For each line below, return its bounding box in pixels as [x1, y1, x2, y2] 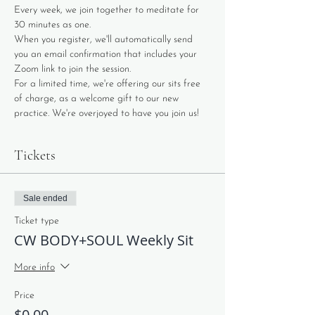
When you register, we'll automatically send [14, 34, 195, 45]
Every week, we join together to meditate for [14, 5, 202, 15]
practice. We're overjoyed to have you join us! [14, 108, 199, 119]
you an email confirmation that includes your [14, 49, 200, 60]
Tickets [14, 147, 56, 164]
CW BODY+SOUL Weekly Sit [14, 231, 193, 250]
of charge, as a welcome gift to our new [14, 94, 181, 104]
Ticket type [14, 216, 59, 226]
